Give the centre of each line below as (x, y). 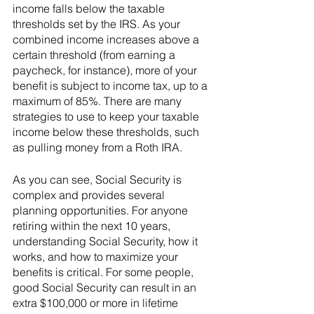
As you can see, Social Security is (98, 179)
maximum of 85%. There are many (98, 101)
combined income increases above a (107, 39)
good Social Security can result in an (106, 287)
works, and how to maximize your (97, 257)
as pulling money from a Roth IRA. (99, 147)
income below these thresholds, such (107, 132)
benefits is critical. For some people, (104, 272)
